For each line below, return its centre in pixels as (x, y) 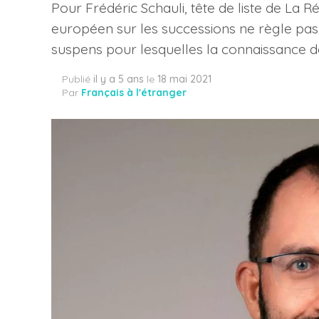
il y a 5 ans (119, 79)
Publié (76, 79)
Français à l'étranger (134, 93)
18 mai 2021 (184, 79)
